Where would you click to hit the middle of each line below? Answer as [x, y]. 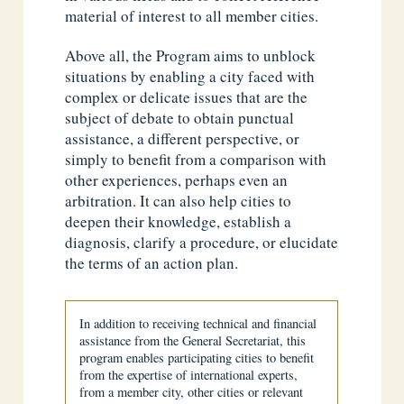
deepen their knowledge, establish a [179, 221]
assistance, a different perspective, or [183, 138]
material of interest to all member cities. [192, 15]
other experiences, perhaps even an [177, 179]
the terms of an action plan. [152, 262]
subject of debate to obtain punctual [180, 117]
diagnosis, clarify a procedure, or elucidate [202, 242]
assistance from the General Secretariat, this [193, 340]
